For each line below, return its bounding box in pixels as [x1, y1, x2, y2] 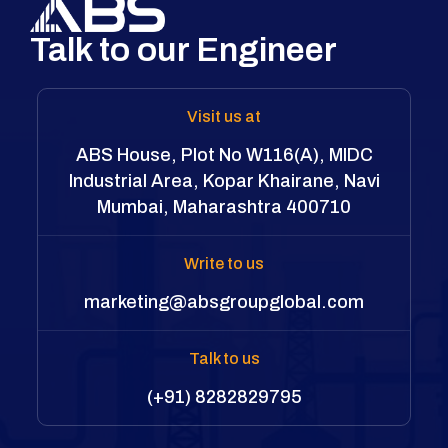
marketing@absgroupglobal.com [84, 291, 364, 312]
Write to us [184, 254, 264, 272]
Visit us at [187, 107, 261, 125]
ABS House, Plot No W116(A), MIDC [75, 144, 373, 165]
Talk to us [188, 349, 260, 367]
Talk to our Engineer [30, 30, 337, 68]
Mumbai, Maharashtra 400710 [97, 196, 351, 217]
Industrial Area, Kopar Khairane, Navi [68, 170, 380, 191]
